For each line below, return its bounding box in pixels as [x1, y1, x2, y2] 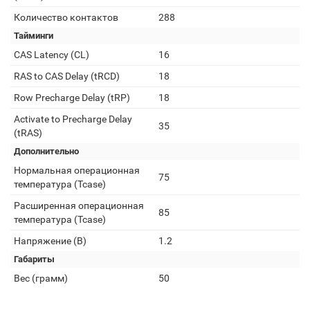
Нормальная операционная [14, 165, 140, 176]
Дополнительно [14, 146, 79, 156]
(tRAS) [14, 127, 42, 138]
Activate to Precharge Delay [14, 113, 132, 125]
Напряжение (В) [14, 235, 86, 246]
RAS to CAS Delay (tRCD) [14, 71, 120, 82]
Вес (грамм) [14, 273, 68, 284]
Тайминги [14, 30, 53, 41]
